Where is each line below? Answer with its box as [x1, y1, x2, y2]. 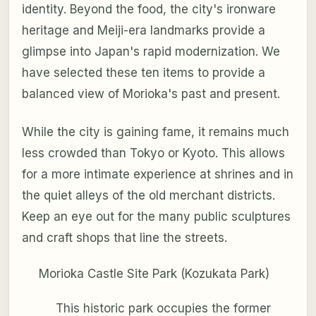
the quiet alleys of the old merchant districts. [21, 188, 275, 203]
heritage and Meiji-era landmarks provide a [21, 23, 265, 38]
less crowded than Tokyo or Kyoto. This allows [21, 146, 285, 161]
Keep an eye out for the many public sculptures [21, 209, 291, 224]
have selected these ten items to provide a [21, 66, 265, 80]
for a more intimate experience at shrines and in [21, 167, 293, 182]
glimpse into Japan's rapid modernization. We [21, 44, 280, 59]
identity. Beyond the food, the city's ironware [21, 2, 276, 17]
